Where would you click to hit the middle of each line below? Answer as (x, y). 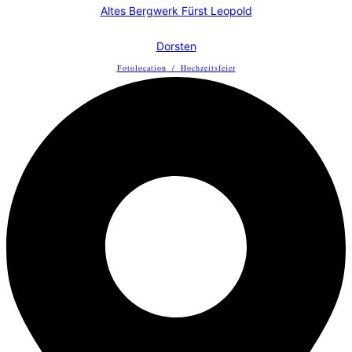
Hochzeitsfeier (208, 67)
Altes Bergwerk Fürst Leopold (176, 10)
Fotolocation (141, 67)
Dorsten (176, 46)
